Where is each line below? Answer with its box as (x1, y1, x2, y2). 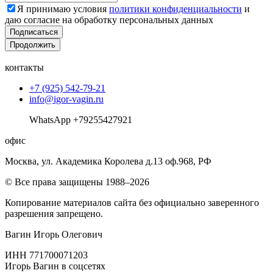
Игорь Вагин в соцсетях (5, 260, 105, 271)
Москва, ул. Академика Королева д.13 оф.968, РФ (5, 155, 211, 166)
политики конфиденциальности (109, 3, 242, 14)
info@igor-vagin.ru (29, 93, 104, 104)
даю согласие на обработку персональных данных (5, 14, 213, 25)
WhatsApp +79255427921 (29, 114, 132, 125)
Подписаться (10, 27, 58, 37)
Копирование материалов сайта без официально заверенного (5, 197, 259, 208)
